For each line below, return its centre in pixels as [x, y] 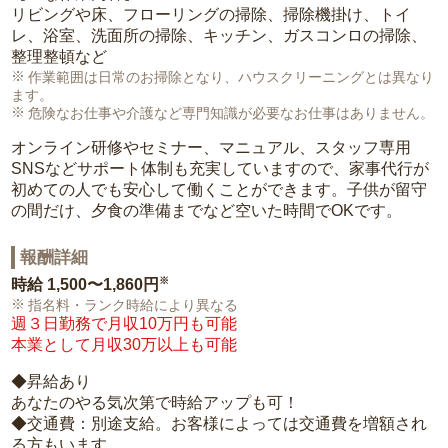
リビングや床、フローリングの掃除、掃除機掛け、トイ [211, 14]
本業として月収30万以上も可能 [124, 345]
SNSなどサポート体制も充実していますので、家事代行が [220, 168]
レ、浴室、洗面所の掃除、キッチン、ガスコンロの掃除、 [219, 35]
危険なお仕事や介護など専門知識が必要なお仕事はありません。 [231, 113]
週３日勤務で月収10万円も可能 [124, 324]
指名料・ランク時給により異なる [133, 305]
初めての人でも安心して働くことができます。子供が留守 [219, 189]
